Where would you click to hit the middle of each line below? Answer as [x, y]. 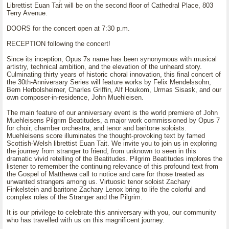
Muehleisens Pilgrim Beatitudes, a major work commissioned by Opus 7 [113, 120]
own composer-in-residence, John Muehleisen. [75, 97]
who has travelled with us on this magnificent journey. [86, 220]
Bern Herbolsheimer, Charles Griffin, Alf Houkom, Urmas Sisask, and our [114, 90]
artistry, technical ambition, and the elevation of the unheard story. [104, 67]
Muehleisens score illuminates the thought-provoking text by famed [106, 136]
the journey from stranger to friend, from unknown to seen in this [101, 151]
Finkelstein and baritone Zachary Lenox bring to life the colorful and [106, 189]
